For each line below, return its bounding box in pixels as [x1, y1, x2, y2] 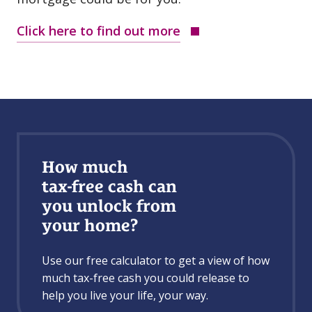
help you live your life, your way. [42, 287, 208, 303]
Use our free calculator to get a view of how [42, 252, 270, 268]
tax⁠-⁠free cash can [42, 176, 177, 196]
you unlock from [42, 196, 176, 216]
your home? [42, 215, 139, 235]
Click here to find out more [17, 22, 180, 39]
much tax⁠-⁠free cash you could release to [42, 270, 249, 286]
